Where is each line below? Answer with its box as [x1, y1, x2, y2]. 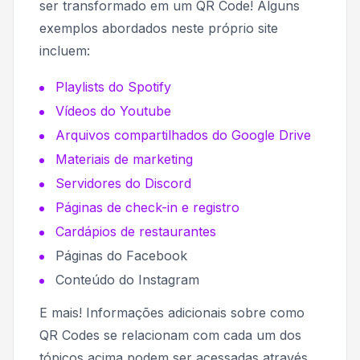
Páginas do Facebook [55, 247, 187, 264]
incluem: [39, 42, 90, 59]
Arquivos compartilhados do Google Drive [55, 126, 311, 143]
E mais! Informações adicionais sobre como [39, 304, 305, 321]
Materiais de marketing [55, 150, 193, 167]
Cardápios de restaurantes [55, 223, 216, 239]
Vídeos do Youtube [55, 102, 171, 119]
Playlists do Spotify [55, 78, 171, 95]
